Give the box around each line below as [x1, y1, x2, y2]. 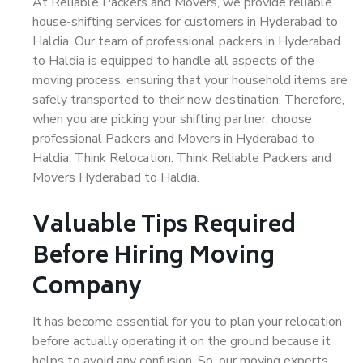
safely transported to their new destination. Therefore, [32, 91, 344, 109]
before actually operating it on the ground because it [32, 332, 331, 350]
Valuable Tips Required [32, 207, 296, 246]
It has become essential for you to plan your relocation [32, 313, 342, 331]
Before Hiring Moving [32, 237, 275, 277]
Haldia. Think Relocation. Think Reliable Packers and [32, 149, 331, 167]
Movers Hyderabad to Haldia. [32, 169, 199, 186]
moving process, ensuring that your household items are [32, 71, 348, 89]
